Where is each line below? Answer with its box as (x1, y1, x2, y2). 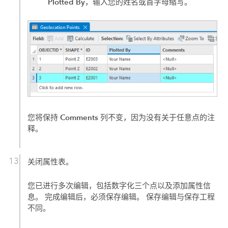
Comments (60, 112, 99, 122)
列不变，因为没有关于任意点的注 (98, 112, 215, 122)
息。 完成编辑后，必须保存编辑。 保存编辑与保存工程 (27, 192, 215, 202)
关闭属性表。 (27, 157, 74, 167)
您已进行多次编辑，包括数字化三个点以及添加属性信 (27, 181, 211, 190)
